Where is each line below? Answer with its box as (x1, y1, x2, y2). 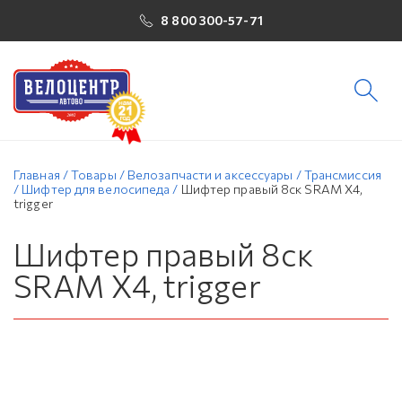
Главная (13, 167, 60, 182)
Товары (71, 167, 117, 182)
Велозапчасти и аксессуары (127, 167, 293, 182)
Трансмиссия (303, 167, 381, 182)
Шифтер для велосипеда (22, 181, 170, 197)
